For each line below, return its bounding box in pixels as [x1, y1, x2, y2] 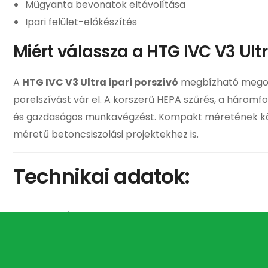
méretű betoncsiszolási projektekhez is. [13, 127, 199, 141]
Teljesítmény [13, 238, 80, 252]
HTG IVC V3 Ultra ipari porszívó [22, 75, 178, 89]
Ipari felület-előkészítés [25, 14, 137, 29]
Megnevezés [13, 208, 77, 223]
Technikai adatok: [13, 162, 190, 191]
